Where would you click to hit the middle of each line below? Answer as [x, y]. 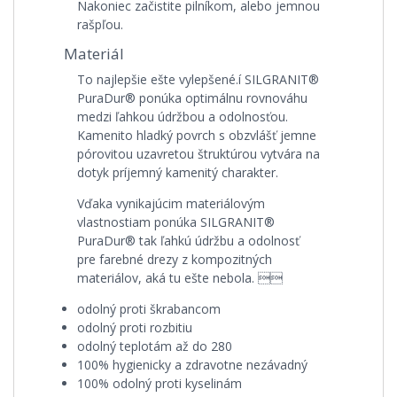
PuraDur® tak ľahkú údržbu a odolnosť [188, 241]
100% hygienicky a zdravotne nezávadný [192, 365]
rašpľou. [100, 24]
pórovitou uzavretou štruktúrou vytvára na [198, 154]
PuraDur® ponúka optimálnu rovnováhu [192, 98]
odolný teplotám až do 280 [155, 346]
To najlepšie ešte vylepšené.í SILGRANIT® [198, 79]
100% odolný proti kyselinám [160, 383]
